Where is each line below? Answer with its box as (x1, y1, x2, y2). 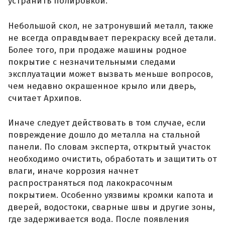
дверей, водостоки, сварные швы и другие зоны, (8, 202, 215, 213)
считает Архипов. (8, 92, 81, 103)
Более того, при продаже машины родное (8, 44, 187, 55)
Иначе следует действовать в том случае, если (8, 118, 206, 129)
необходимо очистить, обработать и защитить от (8, 154, 217, 165)
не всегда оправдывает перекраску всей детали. (8, 32, 216, 43)
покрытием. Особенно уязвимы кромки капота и (8, 190, 213, 201)
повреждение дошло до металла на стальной (8, 130, 200, 141)
